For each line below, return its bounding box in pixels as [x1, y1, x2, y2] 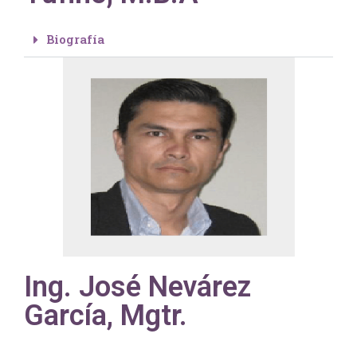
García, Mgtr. [24, 299, 187, 333]
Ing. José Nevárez [24, 270, 251, 304]
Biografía [46, 31, 104, 48]
